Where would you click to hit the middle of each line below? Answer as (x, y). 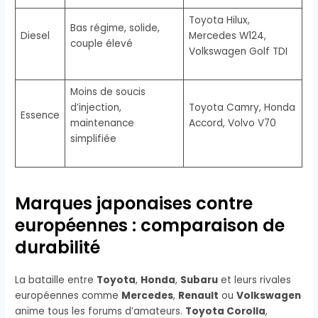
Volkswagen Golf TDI (238, 52)
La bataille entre (56, 280)
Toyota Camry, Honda (242, 108)
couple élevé (101, 44)
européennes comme (68, 295)
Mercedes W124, (227, 36)
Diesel (35, 36)
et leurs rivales (255, 280)
